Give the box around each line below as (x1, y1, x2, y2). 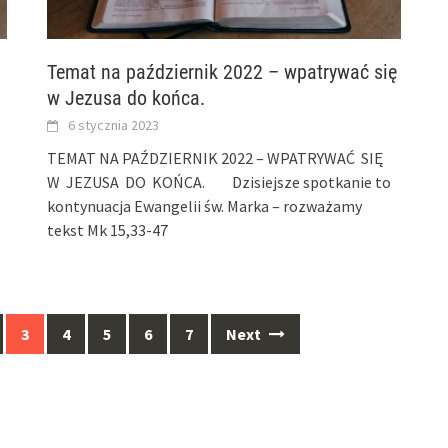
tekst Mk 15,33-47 (47, 219, 169, 240)
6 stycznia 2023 (68, 115, 160, 134)
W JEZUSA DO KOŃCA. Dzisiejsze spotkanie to (47, 171, 392, 192)
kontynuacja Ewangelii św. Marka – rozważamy (47, 195, 363, 216)
